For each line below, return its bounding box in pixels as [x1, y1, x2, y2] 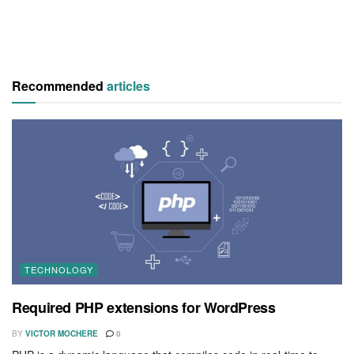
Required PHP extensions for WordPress [12, 296, 276, 318]
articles [107, 76, 150, 95]
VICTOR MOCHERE [25, 327, 98, 339]
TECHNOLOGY [24, 262, 93, 276]
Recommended [12, 76, 107, 95]
